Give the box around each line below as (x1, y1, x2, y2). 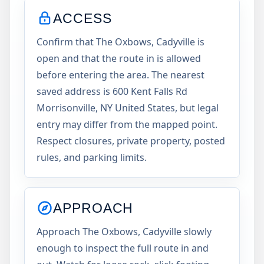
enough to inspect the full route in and (37, 242, 209, 255)
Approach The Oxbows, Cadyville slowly (37, 225, 212, 238)
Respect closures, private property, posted (37, 134, 225, 147)
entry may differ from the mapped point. (37, 118, 217, 131)
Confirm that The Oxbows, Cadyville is (37, 35, 204, 48)
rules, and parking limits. (37, 151, 147, 164)
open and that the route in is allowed (37, 52, 201, 65)
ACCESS (53, 10, 112, 26)
